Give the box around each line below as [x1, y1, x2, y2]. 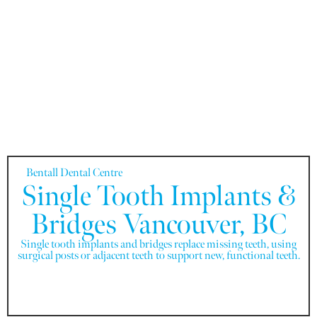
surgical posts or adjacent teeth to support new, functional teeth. [17, 248, 300, 263]
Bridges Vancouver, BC [30, 207, 287, 242]
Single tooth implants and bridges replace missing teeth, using [21, 237, 296, 251]
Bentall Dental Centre [26, 166, 122, 180]
